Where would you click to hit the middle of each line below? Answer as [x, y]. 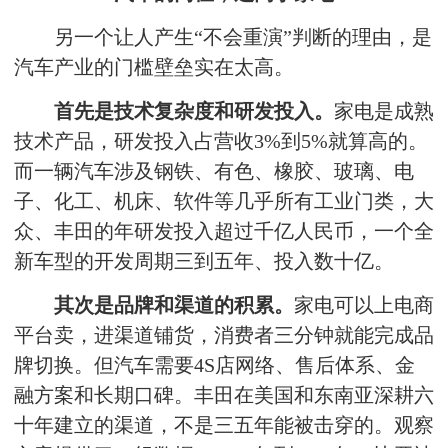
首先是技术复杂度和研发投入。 [194, 111]
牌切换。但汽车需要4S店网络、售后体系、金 [214, 365]
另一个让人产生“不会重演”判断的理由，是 [243, 37]
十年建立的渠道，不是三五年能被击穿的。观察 [224, 425]
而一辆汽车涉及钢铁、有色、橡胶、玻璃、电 [214, 171]
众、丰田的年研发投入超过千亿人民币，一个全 [224, 231]
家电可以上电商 [364, 305]
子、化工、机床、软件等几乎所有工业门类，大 [224, 201]
